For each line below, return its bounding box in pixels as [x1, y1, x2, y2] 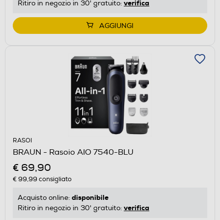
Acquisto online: [18, 193, 72, 202]
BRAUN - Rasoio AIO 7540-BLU [13, 147, 134, 157]
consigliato [37, 175, 72, 183]
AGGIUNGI [99, 21, 134, 30]
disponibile [72, 192, 109, 202]
